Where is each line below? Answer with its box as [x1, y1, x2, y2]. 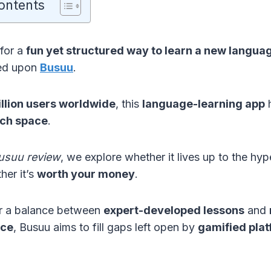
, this [116, 97, 142, 111]
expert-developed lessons [103, 204, 244, 217]
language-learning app [142, 97, 265, 111]
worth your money [37, 168, 135, 181]
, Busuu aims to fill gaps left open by [13, 221, 198, 234]
